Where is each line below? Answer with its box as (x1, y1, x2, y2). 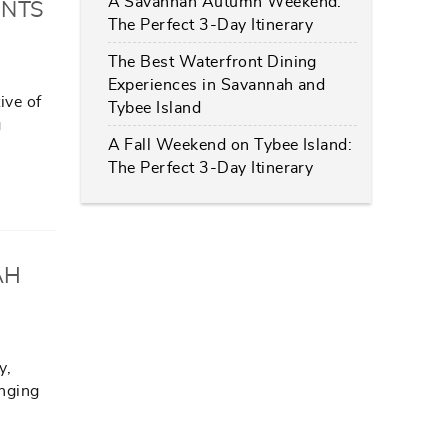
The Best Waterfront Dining (107, 53, 317, 70)
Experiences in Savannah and (107, 76, 326, 93)
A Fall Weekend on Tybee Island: (107, 136, 353, 153)
